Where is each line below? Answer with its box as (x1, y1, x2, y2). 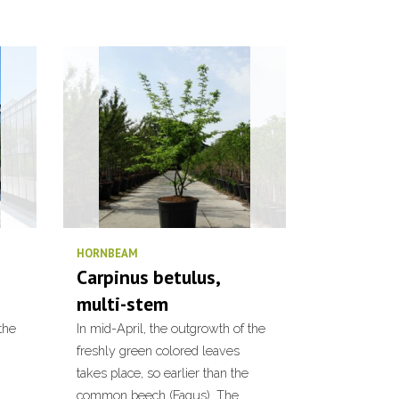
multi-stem (77, 291, 168, 316)
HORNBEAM (77, 246, 138, 261)
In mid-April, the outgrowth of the (77, 321, 265, 336)
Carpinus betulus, (77, 265, 220, 289)
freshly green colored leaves (77, 343, 240, 358)
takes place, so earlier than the (77, 365, 248, 380)
